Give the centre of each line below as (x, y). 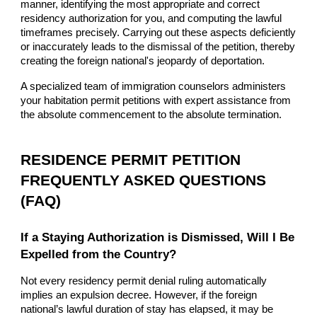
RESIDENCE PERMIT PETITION (131, 160)
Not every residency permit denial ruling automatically (144, 281)
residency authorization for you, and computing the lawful (151, 18)
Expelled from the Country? (99, 254)
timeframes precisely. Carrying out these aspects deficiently (158, 32)
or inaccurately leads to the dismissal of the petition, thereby (158, 46)
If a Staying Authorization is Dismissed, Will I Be (158, 237)
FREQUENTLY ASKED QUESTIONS (144, 180)
